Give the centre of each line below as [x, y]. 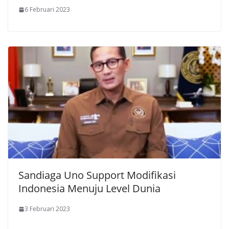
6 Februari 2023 [47, 10]
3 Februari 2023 [47, 209]
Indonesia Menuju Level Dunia [89, 189]
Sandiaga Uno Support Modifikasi [97, 175]
